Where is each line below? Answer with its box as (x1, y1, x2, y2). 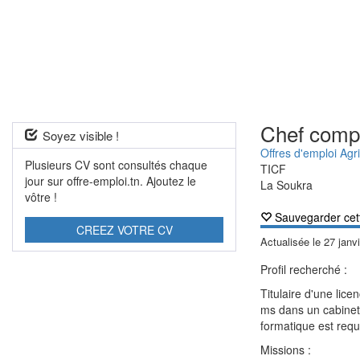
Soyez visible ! (43, 127, 119, 144)
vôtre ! (25, 189, 57, 205)
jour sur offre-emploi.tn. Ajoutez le (25, 173, 196, 189)
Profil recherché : (260, 261, 348, 277)
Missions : (260, 342, 312, 358)
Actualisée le (260, 234, 325, 249)
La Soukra (260, 177, 313, 193)
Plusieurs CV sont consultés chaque (25, 157, 207, 173)
